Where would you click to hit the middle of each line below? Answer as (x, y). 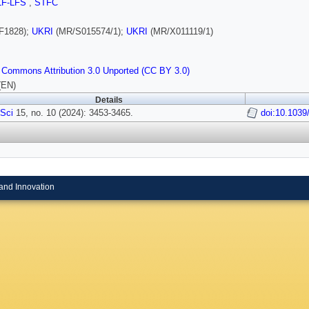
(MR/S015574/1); (90, 32)
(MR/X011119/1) (180, 32)
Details (109, 100)
